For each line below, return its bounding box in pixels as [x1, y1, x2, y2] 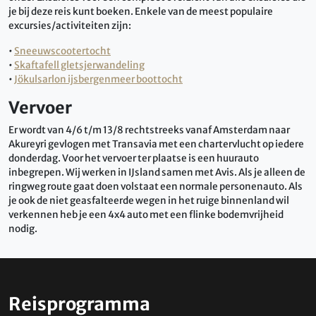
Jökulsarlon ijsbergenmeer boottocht [14, 73, 183, 85]
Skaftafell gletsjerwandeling [14, 59, 145, 71]
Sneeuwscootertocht [14, 44, 111, 57]
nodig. [8, 222, 39, 235]
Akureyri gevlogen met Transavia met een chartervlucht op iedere [8, 138, 304, 150]
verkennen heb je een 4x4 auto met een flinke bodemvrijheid [8, 208, 284, 221]
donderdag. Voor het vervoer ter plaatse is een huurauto [8, 152, 259, 164]
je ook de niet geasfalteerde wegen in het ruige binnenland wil [8, 194, 289, 207]
